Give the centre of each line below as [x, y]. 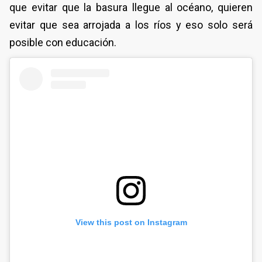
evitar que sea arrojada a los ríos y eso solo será [131, 25]
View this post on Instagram [131, 222]
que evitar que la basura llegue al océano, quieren [131, 8]
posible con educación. [63, 43]
